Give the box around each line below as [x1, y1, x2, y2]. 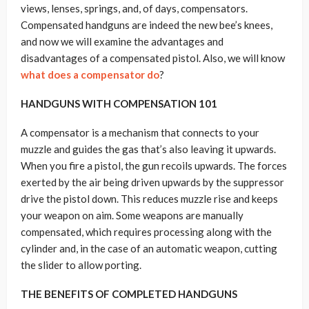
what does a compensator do [21, 68, 159, 81]
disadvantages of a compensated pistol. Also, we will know [21, 52, 285, 64]
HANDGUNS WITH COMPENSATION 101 [21, 97, 217, 110]
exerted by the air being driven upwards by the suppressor [21, 176, 284, 188]
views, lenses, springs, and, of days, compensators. [21, 2, 248, 14]
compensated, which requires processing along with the [21, 226, 272, 238]
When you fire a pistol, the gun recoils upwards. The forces [21, 159, 287, 172]
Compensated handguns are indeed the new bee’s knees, [21, 19, 272, 31]
